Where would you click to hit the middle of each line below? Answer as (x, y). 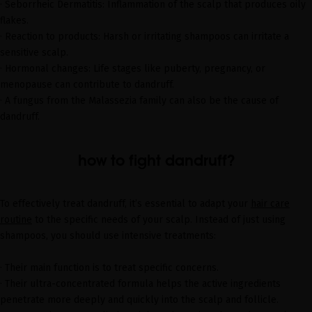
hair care (270, 203)
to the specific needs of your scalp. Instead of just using (159, 219)
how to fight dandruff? (156, 160)
